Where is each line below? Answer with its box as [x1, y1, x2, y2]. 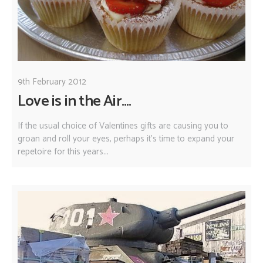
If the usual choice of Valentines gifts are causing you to [18, 119, 228, 134]
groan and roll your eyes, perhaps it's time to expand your [18, 131, 234, 147]
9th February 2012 [18, 74, 86, 89]
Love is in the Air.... [18, 88, 131, 114]
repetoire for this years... [18, 144, 109, 160]
